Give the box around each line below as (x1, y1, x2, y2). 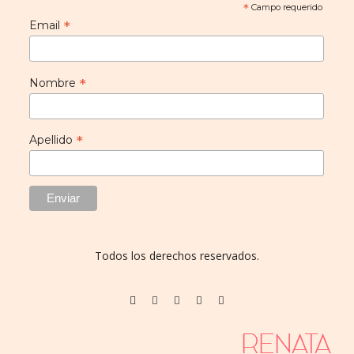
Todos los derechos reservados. (95, 247, 259, 263)
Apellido (28, 133, 76, 148)
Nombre (28, 75, 79, 90)
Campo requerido (248, 2, 322, 13)
